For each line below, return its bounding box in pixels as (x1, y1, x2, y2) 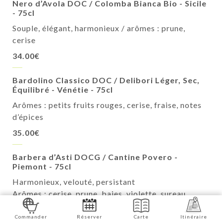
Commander (15, 214, 48, 220)
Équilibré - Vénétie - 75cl (12, 85, 113, 94)
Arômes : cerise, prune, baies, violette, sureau (12, 189, 186, 198)
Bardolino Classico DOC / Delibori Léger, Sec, (12, 75, 200, 85)
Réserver (77, 214, 103, 220)
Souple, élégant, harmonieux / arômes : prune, (12, 23, 185, 33)
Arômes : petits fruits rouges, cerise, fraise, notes (12, 100, 202, 110)
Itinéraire (180, 214, 207, 220)
